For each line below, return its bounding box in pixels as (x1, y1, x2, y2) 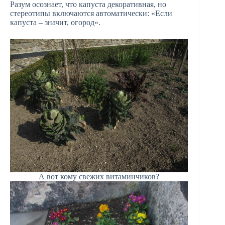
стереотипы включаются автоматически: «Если (10, 9, 172, 18)
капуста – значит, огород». (10, 18, 100, 27)
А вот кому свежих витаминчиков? (39, 172, 160, 181)
